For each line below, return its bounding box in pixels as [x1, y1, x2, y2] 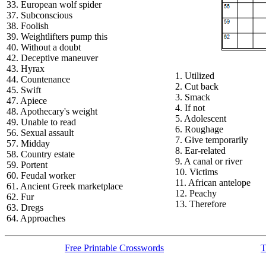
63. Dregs [7, 202, 43, 213]
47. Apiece [7, 96, 47, 106]
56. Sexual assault [7, 128, 74, 138]
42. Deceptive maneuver [7, 53, 98, 63]
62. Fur [7, 192, 34, 202]
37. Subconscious [7, 10, 72, 20]
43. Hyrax [7, 64, 45, 74]
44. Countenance [7, 74, 70, 84]
